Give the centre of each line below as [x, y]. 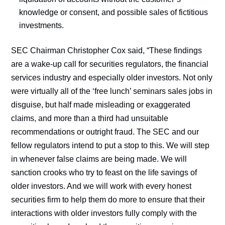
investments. [42, 25]
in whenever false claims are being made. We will [99, 159]
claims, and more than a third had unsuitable [90, 118]
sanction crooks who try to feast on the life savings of [104, 173]
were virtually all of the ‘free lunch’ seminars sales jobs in [112, 91]
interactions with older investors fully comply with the [104, 213]
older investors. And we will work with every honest [101, 186]
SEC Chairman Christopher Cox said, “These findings [107, 50]
